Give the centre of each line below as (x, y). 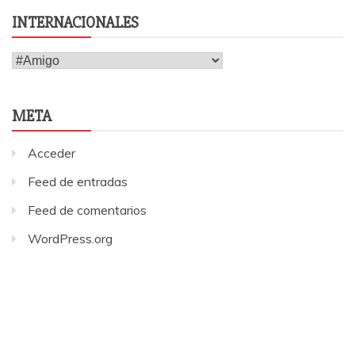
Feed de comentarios (87, 210)
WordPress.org (70, 239)
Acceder (52, 153)
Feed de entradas (78, 182)
